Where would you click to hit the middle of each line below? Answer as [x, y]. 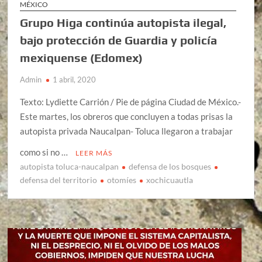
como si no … [45, 152]
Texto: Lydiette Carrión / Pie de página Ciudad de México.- [131, 102]
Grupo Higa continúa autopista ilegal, [123, 23]
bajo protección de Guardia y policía [119, 40]
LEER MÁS [94, 153]
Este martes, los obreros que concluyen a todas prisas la [127, 117]
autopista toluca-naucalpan [70, 167]
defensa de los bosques [170, 167]
